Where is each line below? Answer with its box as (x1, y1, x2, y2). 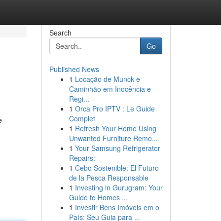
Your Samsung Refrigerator (74, 143, 160, 153)
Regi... (69, 94, 89, 104)
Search (49, 28, 72, 37)
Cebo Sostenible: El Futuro (74, 163, 159, 173)
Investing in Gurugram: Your (74, 183, 163, 192)
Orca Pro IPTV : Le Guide (74, 104, 155, 113)
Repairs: (69, 153, 95, 163)
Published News (49, 64, 99, 74)
